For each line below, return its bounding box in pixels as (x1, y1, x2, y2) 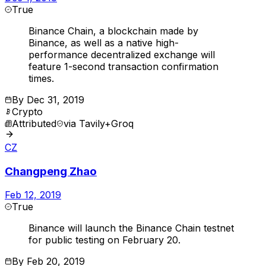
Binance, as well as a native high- (28, 36, 179, 49)
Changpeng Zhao (5, 164, 97, 178)
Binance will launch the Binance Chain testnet (28, 222, 234, 235)
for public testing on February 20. (28, 234, 180, 246)
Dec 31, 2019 (27, 93, 84, 106)
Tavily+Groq (79, 117, 134, 129)
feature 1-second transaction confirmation (28, 60, 218, 72)
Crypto (12, 105, 43, 118)
